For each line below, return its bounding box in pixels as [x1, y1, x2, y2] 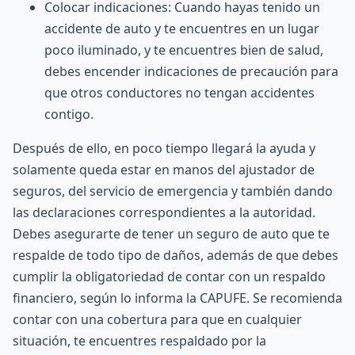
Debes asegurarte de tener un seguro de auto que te [13, 225, 330, 242]
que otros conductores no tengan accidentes [44, 84, 315, 101]
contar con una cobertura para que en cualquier [13, 311, 302, 328]
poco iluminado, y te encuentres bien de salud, [44, 41, 323, 59]
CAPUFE [200, 289, 246, 307]
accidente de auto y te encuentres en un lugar [44, 20, 319, 37]
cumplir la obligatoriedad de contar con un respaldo [13, 268, 326, 285]
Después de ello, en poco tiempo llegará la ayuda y [13, 139, 315, 157]
